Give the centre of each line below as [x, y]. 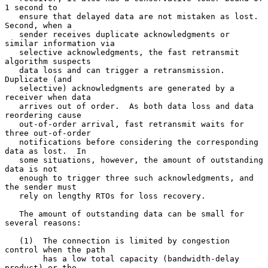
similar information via [60, 43]
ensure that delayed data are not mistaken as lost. [12, 16]
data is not [31, 169]
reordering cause [43, 115]
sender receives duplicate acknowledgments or [12, 34]
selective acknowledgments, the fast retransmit [12, 52]
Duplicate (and [38, 79]
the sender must [41, 187]
